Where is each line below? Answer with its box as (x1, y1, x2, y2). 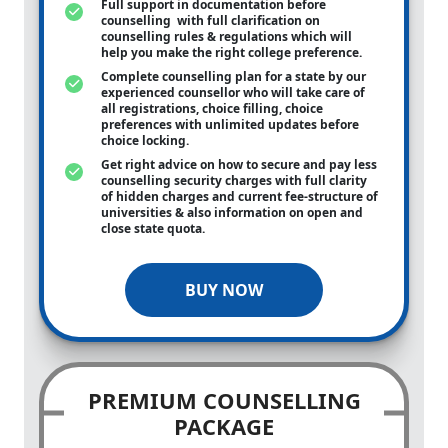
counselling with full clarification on (101, 12, 320, 29)
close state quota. (101, 220, 205, 237)
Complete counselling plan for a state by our (101, 68, 366, 85)
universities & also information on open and (101, 204, 363, 221)
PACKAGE (174, 411, 274, 441)
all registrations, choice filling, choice (101, 100, 323, 117)
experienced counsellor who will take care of (101, 84, 365, 101)
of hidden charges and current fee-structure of (101, 188, 378, 205)
